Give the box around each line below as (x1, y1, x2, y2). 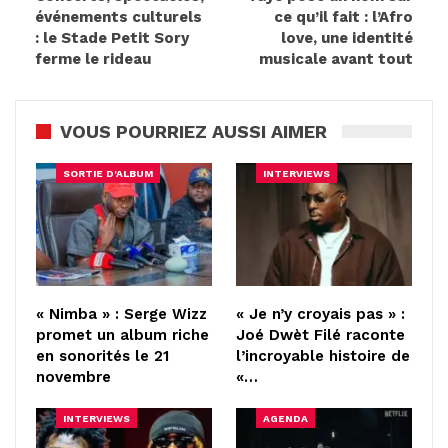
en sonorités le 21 (36, 346, 169, 365)
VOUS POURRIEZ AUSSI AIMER (60, 120, 327, 142)
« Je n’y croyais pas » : (236, 304, 405, 323)
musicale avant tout (259, 49, 413, 68)
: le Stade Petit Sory (35, 28, 189, 47)
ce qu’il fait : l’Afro (274, 7, 413, 26)
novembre (36, 367, 111, 386)
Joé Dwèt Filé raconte (236, 325, 405, 344)
